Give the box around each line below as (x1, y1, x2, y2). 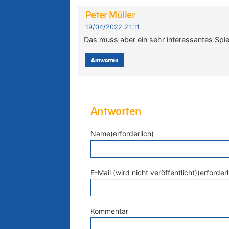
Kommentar (90, 207, 128, 216)
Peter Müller (85, 11, 135, 20)
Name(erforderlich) (90, 129, 154, 139)
